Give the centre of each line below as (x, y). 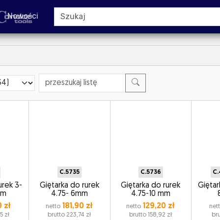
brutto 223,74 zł (69, 215)
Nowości (23, 16)
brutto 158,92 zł (151, 215)
